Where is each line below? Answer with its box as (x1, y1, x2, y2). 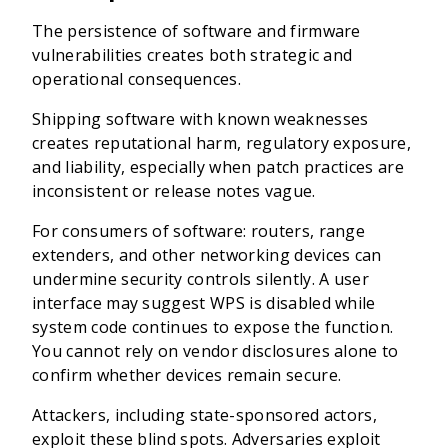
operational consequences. (32, 68, 242, 90)
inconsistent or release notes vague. (32, 180, 316, 202)
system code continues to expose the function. (32, 316, 394, 338)
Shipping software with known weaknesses (32, 108, 369, 130)
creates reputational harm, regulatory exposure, (32, 132, 412, 154)
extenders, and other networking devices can (32, 244, 382, 266)
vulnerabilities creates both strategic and (32, 44, 353, 66)
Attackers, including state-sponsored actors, (32, 404, 378, 426)
